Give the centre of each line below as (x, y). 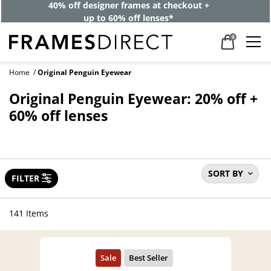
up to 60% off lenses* (129, 18)
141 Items (29, 214)
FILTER (25, 178)
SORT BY (226, 173)
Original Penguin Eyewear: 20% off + (133, 99)
